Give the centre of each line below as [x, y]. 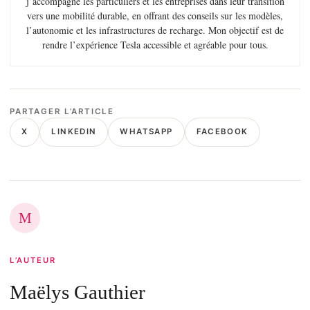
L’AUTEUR [33, 261]
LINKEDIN [74, 132]
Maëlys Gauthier [77, 292]
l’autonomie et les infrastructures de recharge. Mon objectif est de [155, 30]
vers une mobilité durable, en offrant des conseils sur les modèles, [155, 15]
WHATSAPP [146, 132]
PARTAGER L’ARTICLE [62, 111]
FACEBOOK [222, 132]
